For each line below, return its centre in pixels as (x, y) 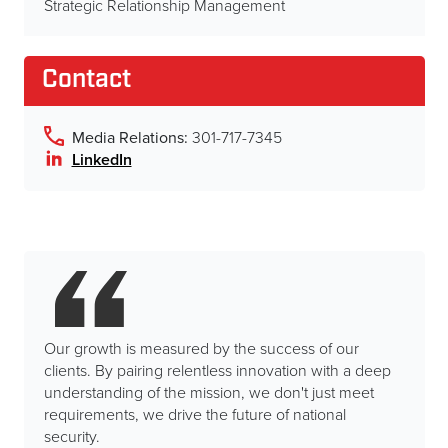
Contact (86, 80)
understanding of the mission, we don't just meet (208, 392)
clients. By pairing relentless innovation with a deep (217, 370)
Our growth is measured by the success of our (201, 348)
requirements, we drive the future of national (194, 414)
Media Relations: (129, 137)
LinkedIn (101, 159)
